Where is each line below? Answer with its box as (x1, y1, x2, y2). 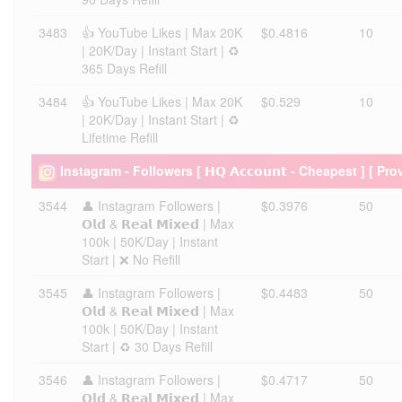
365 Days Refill (82, 59, 167, 77)
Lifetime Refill (82, 128, 158, 146)
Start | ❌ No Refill (82, 250, 180, 268)
